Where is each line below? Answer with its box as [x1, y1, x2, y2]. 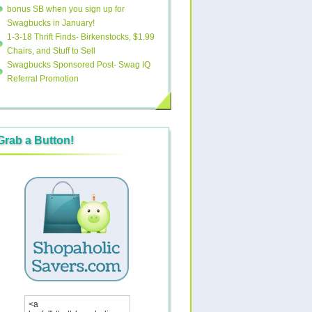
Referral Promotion [7, 74, 79, 84]
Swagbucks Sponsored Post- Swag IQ [7, 60, 150, 70]
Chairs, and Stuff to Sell [7, 46, 95, 56]
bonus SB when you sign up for [7, 4, 125, 14]
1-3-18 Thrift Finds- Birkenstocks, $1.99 [7, 32, 155, 42]
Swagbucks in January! [7, 18, 95, 28]
